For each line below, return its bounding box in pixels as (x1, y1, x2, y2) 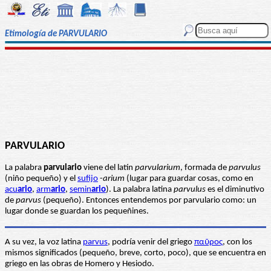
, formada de (180, 163, 229, 173)
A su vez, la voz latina (5, 238, 83, 247)
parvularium (135, 163, 180, 173)
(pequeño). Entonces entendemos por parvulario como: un (41, 196, 256, 206)
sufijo (77, 174, 98, 184)
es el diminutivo (206, 185, 264, 195)
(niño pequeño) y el (5, 174, 77, 184)
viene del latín (82, 163, 135, 173)
